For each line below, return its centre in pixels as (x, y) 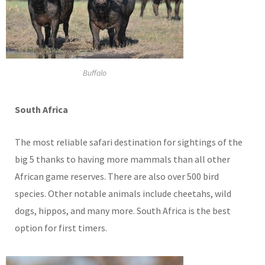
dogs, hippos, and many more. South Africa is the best (123, 211)
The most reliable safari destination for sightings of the (129, 142)
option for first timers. (61, 228)
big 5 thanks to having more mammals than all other (122, 159)
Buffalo (94, 73)
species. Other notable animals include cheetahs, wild (123, 194)
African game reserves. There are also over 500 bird (117, 177)
